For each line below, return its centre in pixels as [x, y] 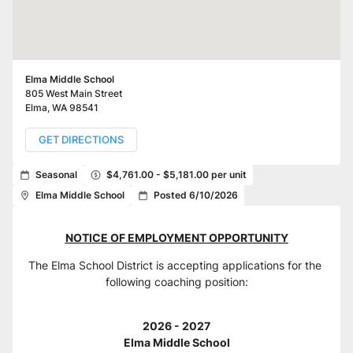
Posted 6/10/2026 [196, 195]
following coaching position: [176, 282]
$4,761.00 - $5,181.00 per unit [176, 175]
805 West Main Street [74, 93]
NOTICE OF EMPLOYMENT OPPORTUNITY [176, 238]
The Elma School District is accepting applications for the [175, 265]
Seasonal [56, 175]
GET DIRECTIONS [81, 139]
